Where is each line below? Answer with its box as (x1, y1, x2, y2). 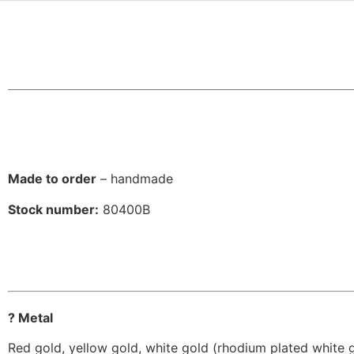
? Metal (8, 309, 53, 326)
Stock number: (8, 201, 99, 217)
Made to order (8, 171, 96, 187)
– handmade (96, 171, 173, 187)
